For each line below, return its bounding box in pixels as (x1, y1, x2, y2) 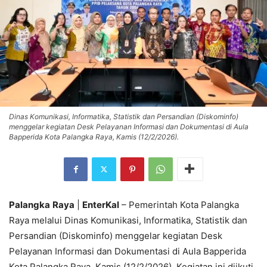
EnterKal (82, 198, 119, 210)
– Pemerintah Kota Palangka (119, 198, 239, 210)
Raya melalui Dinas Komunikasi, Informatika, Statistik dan (9, 214, 247, 226)
